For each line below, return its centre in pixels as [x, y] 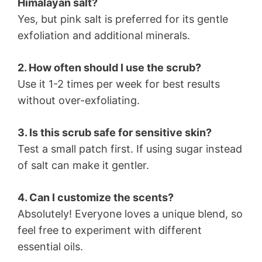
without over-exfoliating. [79, 101]
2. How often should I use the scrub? [109, 68]
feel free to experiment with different [110, 230]
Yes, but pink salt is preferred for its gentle [123, 19]
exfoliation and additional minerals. [104, 36]
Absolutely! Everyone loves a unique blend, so [130, 214]
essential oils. [50, 247]
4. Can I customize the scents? [96, 198]
